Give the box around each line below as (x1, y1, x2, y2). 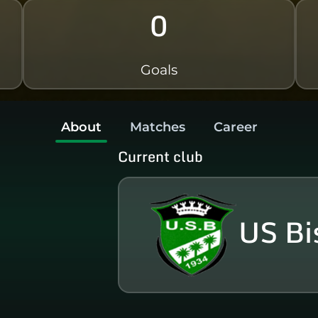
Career (213, 119, 258, 135)
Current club (118, 144, 204, 168)
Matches (129, 119, 185, 135)
